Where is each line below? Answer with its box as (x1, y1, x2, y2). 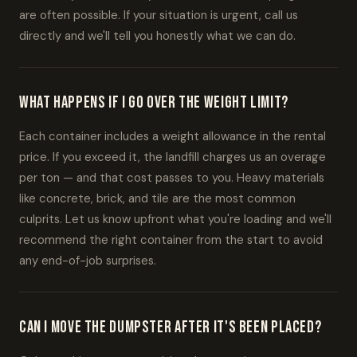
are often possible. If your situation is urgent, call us (19, 7, 298, 23)
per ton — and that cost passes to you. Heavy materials (19, 170, 324, 186)
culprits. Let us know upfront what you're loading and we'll (19, 211, 331, 227)
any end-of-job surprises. (19, 253, 156, 269)
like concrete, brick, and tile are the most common (19, 190, 296, 206)
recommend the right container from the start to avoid (19, 232, 323, 248)
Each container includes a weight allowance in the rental (19, 128, 326, 144)
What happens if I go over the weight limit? (19, 92, 288, 112)
